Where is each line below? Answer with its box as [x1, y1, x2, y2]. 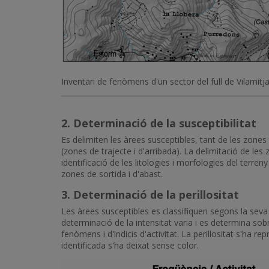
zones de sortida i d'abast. [61, 168, 163, 180]
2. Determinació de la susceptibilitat [61, 116, 256, 130]
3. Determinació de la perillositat [61, 187, 239, 202]
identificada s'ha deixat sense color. [61, 240, 199, 251]
